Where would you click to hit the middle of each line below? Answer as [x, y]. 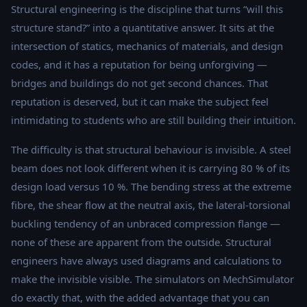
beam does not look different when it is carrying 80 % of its [150, 168]
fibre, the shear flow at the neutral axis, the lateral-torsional [151, 205]
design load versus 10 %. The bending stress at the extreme [151, 187]
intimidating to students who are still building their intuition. [153, 120]
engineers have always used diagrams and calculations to [146, 261]
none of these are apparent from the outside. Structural [141, 242]
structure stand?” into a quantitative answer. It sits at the [143, 28]
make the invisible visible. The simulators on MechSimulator [152, 279]
